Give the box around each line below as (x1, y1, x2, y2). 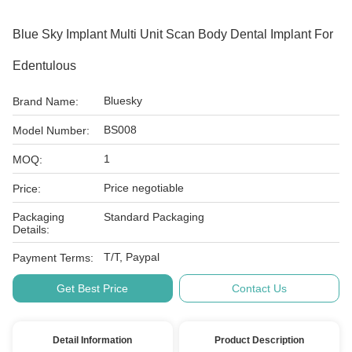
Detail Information (53, 335, 133, 346)
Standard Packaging (104, 211, 204, 223)
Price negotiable (104, 181, 184, 194)
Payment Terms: (13, 251, 93, 264)
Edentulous (13, 59, 76, 72)
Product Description (214, 335, 305, 346)
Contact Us (273, 282, 288, 295)
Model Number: (13, 124, 90, 137)
